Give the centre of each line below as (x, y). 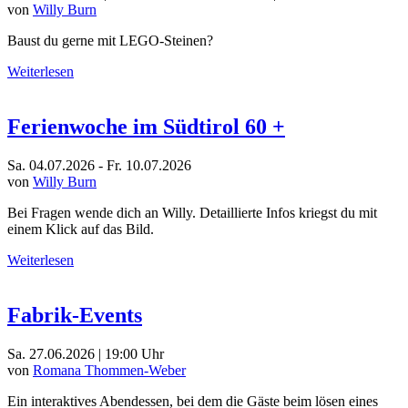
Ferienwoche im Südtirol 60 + (146, 127)
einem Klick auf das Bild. (81, 229)
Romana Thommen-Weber (109, 370)
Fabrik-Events (75, 316)
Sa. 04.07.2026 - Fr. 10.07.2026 (99, 166)
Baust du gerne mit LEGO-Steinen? (110, 41)
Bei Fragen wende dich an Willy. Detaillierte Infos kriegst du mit (192, 213)
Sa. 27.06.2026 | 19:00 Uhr (86, 354)
